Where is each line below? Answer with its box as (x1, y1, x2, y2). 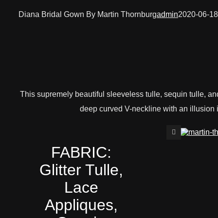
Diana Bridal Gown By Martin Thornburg (18, 10, 157, 18)
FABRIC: (51, 143, 111, 161)
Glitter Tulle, (39, 161, 123, 179)
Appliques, (44, 196, 118, 214)
